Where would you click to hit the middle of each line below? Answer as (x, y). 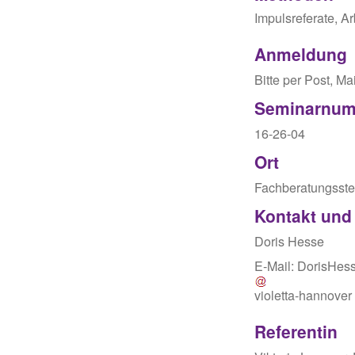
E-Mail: (276, 266)
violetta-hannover (303, 296)
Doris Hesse (290, 242)
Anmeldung (301, 54)
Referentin (296, 332)
